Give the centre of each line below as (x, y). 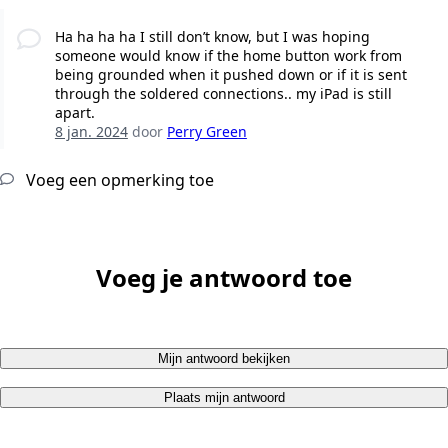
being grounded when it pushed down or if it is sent (230, 74)
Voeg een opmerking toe (118, 179)
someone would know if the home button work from (228, 55)
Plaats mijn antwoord (224, 397)
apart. (74, 112)
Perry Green (206, 131)
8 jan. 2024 (91, 131)
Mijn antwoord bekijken (224, 358)
